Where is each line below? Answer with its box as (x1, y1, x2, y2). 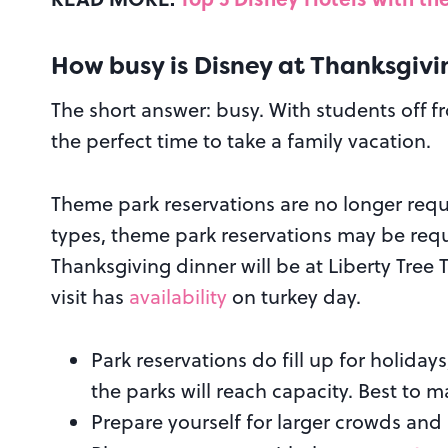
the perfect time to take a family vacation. (51, 126, 431, 156)
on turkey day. (227, 282, 361, 312)
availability (129, 282, 227, 312)
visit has (51, 282, 129, 312)
